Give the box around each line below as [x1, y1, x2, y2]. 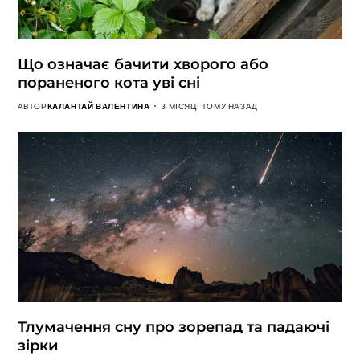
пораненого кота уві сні [17, 73, 200, 92]
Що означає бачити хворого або [17, 55, 268, 73]
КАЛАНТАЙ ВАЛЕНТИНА [47, 100, 150, 111]
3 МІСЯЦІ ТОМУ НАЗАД [161, 100, 258, 111]
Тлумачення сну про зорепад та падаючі [17, 318, 329, 336]
